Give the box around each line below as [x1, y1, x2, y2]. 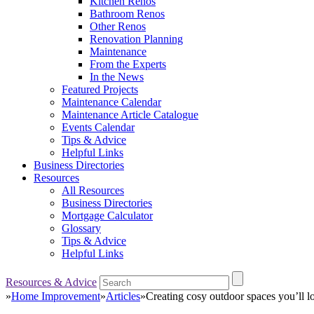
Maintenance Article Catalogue [62, 109, 198, 121]
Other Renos [90, 20, 146, 32]
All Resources [62, 184, 124, 196]
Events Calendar [62, 121, 135, 133]
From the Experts [90, 58, 166, 70]
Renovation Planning [90, 33, 183, 45]
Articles [106, 290, 140, 302]
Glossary [62, 222, 101, 234]
